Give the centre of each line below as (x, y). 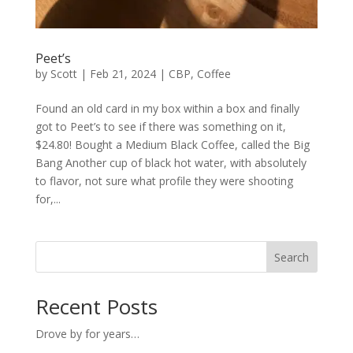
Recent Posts (96, 307)
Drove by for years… (87, 334)
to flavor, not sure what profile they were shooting (164, 181)
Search (292, 257)
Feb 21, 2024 (123, 74)
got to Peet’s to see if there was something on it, (160, 127)
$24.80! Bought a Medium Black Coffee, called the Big (172, 145)
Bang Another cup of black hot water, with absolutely (171, 163)
